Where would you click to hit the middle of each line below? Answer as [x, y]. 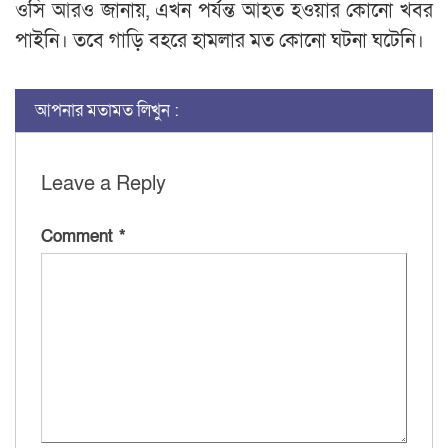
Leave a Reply [103, 183]
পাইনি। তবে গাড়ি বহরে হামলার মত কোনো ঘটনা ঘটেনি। [219, 40]
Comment [80, 236]
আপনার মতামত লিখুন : [107, 110]
